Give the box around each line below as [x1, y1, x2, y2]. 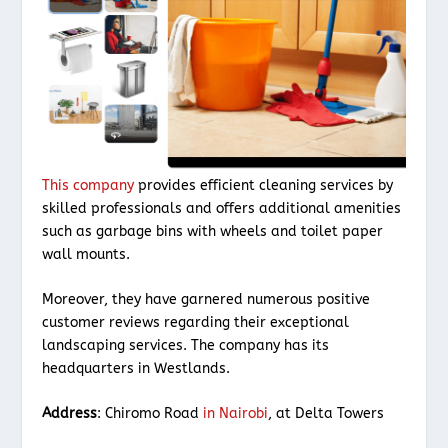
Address [42, 405, 98, 423]
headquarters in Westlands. [42, 359, 231, 377]
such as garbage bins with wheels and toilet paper [42, 222, 384, 240]
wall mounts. [42, 245, 135, 263]
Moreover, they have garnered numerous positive [42, 290, 371, 308]
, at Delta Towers [268, 405, 385, 423]
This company [42, 176, 135, 194]
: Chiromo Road [97, 405, 204, 423]
